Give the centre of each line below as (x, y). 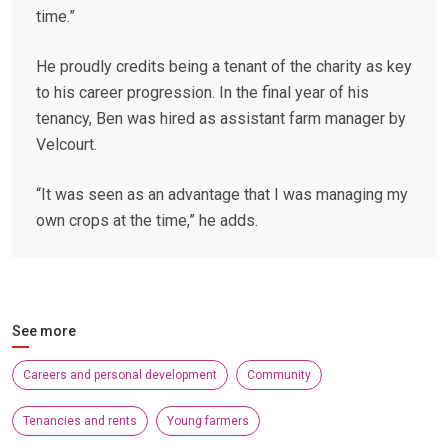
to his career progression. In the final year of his (202, 93)
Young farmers (208, 421)
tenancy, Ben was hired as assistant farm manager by (221, 119)
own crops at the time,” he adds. (147, 221)
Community (279, 375)
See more (44, 331)
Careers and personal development (120, 375)
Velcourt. (66, 145)
